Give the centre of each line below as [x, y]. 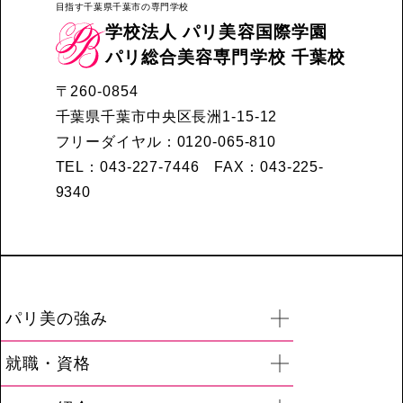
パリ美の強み [57, 319]
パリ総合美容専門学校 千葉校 [225, 58]
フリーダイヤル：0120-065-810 [166, 142]
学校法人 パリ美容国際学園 [216, 32]
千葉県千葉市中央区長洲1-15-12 [166, 117]
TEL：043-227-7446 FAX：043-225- [190, 167]
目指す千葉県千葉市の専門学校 [122, 7]
